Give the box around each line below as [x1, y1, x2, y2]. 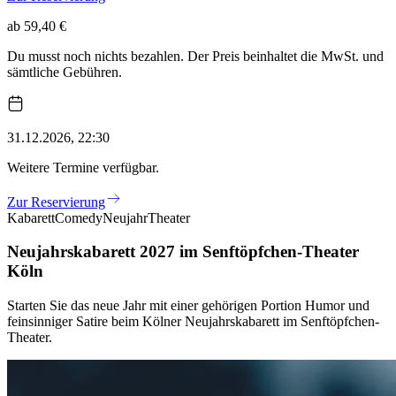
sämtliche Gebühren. [7, 65, 122, 80]
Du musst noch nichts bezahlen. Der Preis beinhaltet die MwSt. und [7, 49, 384, 65]
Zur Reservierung [7, 194, 105, 209]
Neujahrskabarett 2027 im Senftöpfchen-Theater [7, 242, 359, 262]
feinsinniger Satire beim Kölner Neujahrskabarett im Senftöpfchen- [7, 314, 379, 330]
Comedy [55, 209, 103, 225]
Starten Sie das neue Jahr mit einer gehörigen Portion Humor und [7, 298, 369, 314]
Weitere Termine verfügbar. [7, 159, 159, 175]
